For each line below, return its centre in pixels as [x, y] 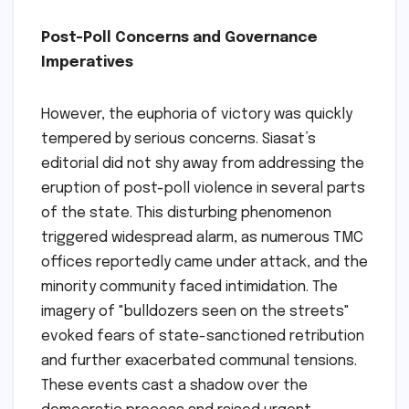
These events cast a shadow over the [174, 386]
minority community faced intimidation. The [189, 288]
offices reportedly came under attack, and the [204, 263]
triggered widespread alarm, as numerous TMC [202, 238]
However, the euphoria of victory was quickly [197, 115]
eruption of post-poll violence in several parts [203, 189]
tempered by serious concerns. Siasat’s [178, 140]
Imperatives [87, 63]
